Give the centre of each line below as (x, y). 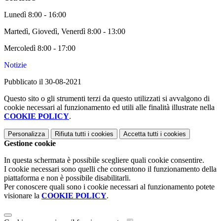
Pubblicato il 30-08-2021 (43, 82)
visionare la (23, 196)
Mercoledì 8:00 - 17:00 (40, 48)
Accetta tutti (141, 134)
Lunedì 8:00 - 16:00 (35, 15)
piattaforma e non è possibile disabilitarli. (67, 178)
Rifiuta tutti (70, 134)
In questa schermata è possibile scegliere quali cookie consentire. (104, 160)
